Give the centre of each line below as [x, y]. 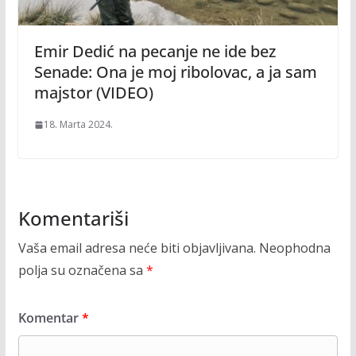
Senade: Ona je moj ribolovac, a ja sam [175, 72]
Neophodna [294, 248]
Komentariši [73, 219]
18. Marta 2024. [78, 125]
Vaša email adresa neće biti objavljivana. [137, 248]
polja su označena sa [82, 271]
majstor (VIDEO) [93, 93]
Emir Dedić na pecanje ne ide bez [155, 52]
